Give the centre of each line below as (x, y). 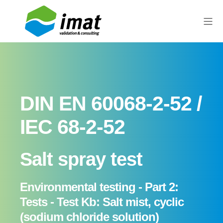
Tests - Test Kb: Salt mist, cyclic (102, 202)
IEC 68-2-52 (72, 127)
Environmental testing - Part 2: (99, 187)
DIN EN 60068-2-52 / (111, 104)
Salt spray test (81, 159)
